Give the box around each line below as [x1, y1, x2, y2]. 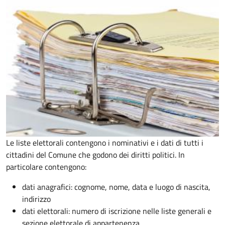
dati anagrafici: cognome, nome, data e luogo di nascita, [22, 181, 210, 193]
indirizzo [22, 193, 51, 205]
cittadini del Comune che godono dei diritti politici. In [6, 149, 185, 161]
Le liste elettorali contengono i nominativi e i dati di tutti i [6, 137, 203, 149]
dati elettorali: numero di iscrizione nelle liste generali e [22, 205, 211, 217]
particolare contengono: [6, 161, 86, 173]
